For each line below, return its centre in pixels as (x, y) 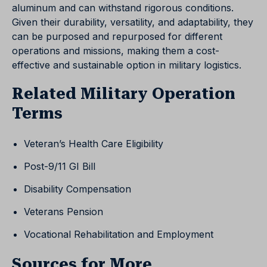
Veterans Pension (63, 212)
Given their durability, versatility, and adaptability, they (133, 22)
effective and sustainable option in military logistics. (127, 65)
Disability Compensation (77, 189)
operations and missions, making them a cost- (116, 51)
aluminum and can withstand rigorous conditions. (123, 8)
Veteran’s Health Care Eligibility (94, 144)
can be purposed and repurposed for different (117, 37)
